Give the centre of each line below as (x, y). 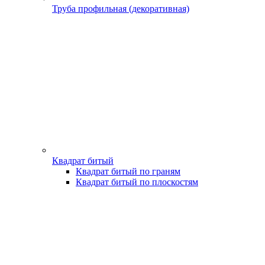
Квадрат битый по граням (128, 171)
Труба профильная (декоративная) (121, 9)
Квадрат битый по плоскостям (137, 182)
